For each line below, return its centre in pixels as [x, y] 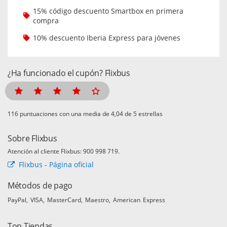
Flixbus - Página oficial [56, 164]
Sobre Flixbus [32, 138]
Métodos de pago [40, 185]
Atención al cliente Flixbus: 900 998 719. [64, 151]
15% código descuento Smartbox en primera [108, 11]
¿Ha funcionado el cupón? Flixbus [69, 73]
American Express [139, 199]
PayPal [17, 199]
